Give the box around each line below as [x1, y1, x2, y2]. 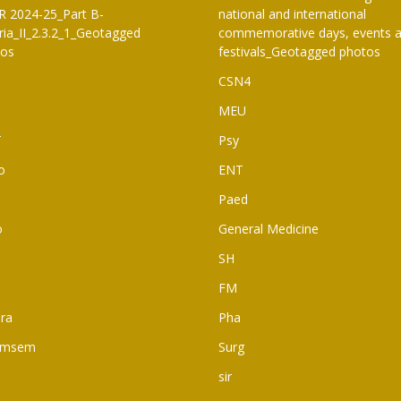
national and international [218, 4, 366, 22]
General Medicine [218, 219, 319, 237]
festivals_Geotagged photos [218, 42, 380, 60]
